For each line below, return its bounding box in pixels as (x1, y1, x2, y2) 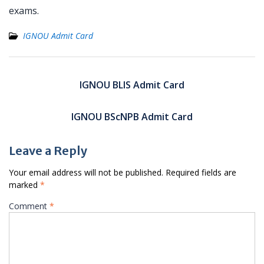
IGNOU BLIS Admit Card (80, 78, 184, 91)
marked (9, 179, 40, 190)
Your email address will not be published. (9, 167, 163, 178)
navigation (8, 77, 70, 92)
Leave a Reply (9, 143, 87, 158)
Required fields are (166, 167, 236, 178)
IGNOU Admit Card (23, 30, 93, 41)
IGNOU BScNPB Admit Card (71, 110, 193, 123)
